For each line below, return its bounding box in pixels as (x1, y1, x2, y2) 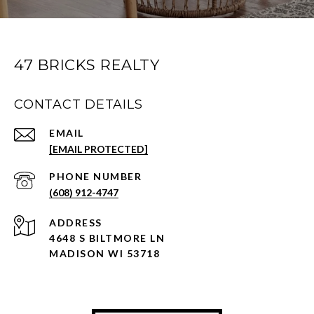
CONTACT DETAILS (14, 96, 143, 112)
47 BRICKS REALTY (14, 55, 159, 74)
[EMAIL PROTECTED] (49, 142, 148, 155)
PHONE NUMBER (49, 170, 142, 182)
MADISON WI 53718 (49, 247, 160, 259)
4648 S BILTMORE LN (49, 231, 165, 244)
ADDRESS (49, 216, 102, 228)
